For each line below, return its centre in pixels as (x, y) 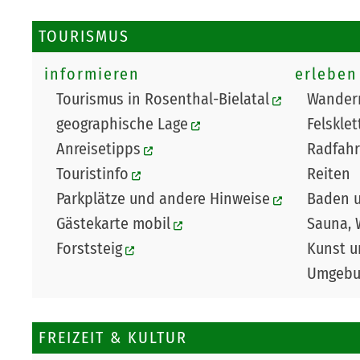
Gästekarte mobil (113, 224)
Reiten (329, 174)
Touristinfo (92, 174)
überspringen (52, 346)
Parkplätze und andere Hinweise (163, 199)
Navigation (43, 321)
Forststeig (89, 249)
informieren (92, 74)
